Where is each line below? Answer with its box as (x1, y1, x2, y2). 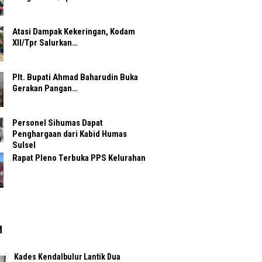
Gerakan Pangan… (12, 83, 78, 94)
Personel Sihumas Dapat (12, 118, 103, 129)
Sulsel (12, 140, 36, 151)
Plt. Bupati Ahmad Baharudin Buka (12, 72, 138, 83)
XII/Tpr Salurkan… (12, 37, 78, 49)
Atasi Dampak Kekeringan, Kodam (12, 26, 135, 37)
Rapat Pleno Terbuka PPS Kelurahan (12, 152, 146, 163)
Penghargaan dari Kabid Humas (12, 129, 127, 140)
